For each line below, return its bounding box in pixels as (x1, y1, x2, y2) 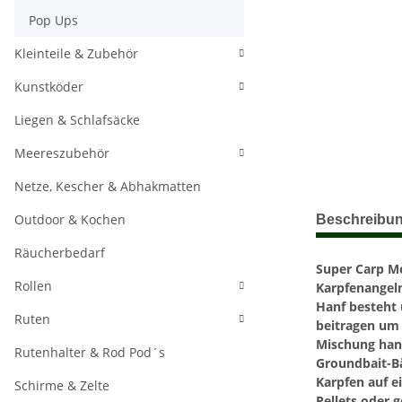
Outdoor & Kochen (14, 211, 126, 228)
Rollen (14, 277, 52, 294)
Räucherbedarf (14, 244, 105, 261)
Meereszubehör (14, 144, 109, 162)
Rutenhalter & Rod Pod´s (14, 344, 165, 361)
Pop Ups (29, 12, 78, 29)
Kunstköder (14, 78, 83, 95)
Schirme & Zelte (14, 377, 109, 394)
